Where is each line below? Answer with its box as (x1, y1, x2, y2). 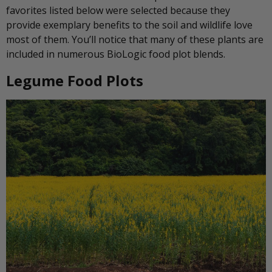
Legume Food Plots (6, 70, 143, 90)
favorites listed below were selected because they (6, 3, 230, 17)
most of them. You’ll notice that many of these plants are (6, 32, 263, 46)
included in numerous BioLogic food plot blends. (6, 47, 225, 61)
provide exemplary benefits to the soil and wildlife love (6, 18, 253, 32)
